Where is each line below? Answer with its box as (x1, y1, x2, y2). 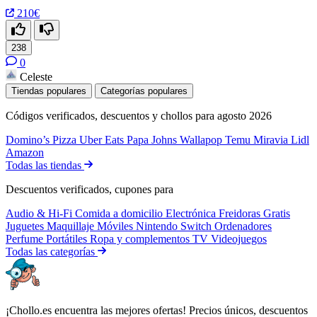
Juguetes (6, 219, 47, 232)
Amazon (6, 146, 44, 158)
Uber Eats (79, 133, 127, 146)
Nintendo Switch (136, 219, 214, 232)
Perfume (6, 232, 46, 245)
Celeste (20, 70, 52, 83)
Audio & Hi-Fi (6, 207, 75, 219)
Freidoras (219, 207, 263, 219)
